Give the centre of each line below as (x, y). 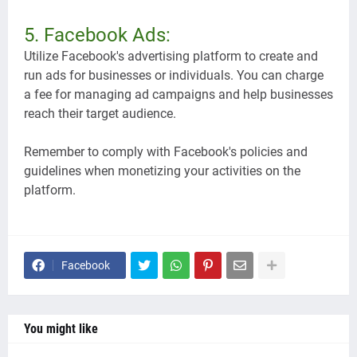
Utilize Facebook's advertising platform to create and (171, 56)
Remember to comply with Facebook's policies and (166, 152)
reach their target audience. (100, 114)
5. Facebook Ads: (100, 35)
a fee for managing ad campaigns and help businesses (178, 94)
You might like (61, 329)
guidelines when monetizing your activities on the (162, 171)
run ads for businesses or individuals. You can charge (174, 75)
